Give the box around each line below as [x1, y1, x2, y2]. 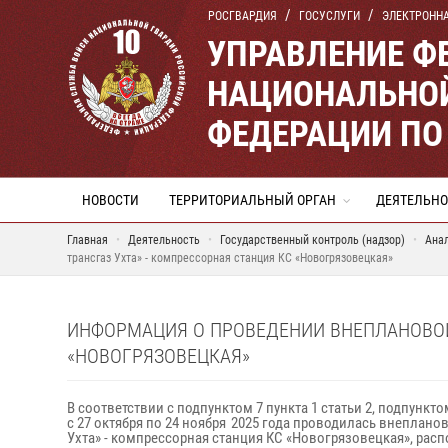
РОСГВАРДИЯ [208, 9, 277, 23]
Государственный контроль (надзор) [220, 233, 408, 247]
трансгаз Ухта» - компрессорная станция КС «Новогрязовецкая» [67, 251, 393, 265]
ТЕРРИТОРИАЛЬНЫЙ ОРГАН [169, 192, 336, 208]
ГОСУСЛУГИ [299, 9, 360, 23]
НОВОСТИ [82, 192, 139, 208]
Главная [67, 233, 108, 247]
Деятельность [128, 233, 200, 247]
